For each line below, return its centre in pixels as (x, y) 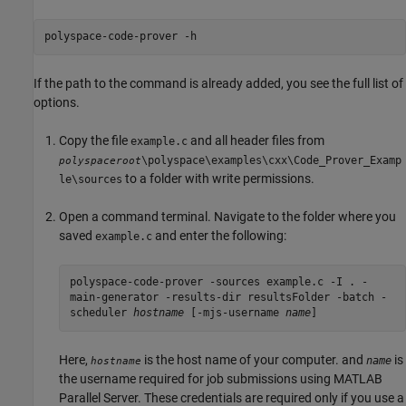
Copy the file (95, 140)
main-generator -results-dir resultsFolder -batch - (228, 298)
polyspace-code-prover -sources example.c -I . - (218, 282)
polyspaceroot (100, 160)
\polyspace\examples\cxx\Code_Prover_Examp (271, 160)
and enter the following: (219, 235)
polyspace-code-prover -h (120, 37)
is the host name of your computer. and (254, 359)
